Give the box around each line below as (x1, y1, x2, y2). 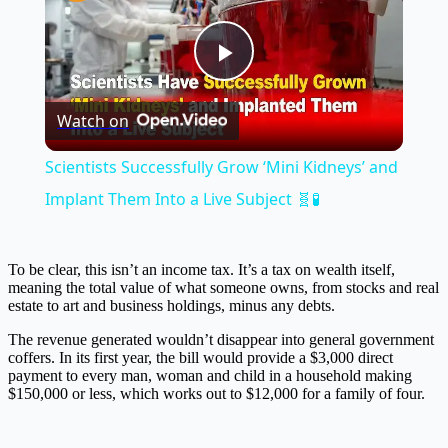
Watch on (56, 110, 129, 133)
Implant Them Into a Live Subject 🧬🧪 (44, 188, 320, 211)
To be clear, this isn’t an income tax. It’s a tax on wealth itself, (8, 261, 395, 279)
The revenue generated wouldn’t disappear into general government (8, 331, 434, 349)
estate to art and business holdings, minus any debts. (8, 297, 335, 315)
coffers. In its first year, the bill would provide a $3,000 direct (8, 349, 393, 367)
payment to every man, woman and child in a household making (8, 367, 412, 385)
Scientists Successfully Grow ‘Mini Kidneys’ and (44, 156, 398, 179)
